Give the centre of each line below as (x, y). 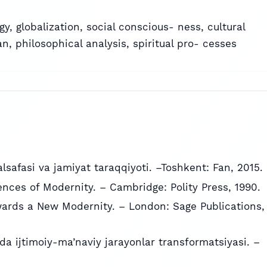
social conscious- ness (144, 27)
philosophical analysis (71, 44)
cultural (226, 27)
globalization (48, 27)
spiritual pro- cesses (185, 44)
